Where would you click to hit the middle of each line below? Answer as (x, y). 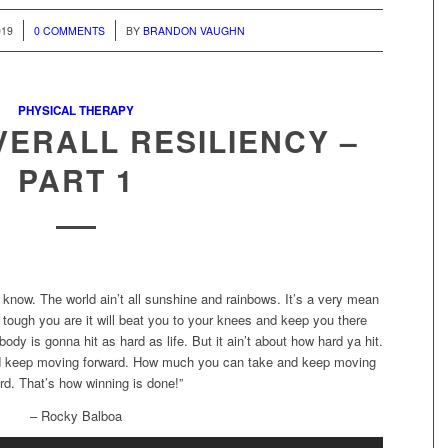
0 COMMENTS (70, 31)
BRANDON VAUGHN (194, 31)
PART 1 (76, 180)
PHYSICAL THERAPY (76, 111)
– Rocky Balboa (76, 415)
